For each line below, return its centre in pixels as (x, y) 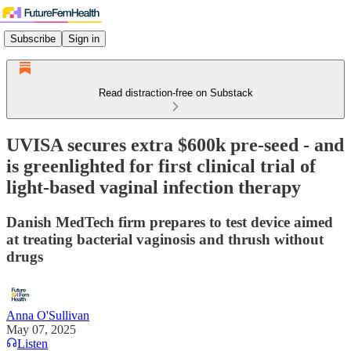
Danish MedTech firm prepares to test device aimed (170, 222)
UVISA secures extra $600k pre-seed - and (175, 145)
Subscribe (33, 38)
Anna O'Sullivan (48, 315)
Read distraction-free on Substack (175, 93)
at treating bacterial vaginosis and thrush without (165, 239)
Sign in (84, 38)
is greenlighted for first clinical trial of (161, 166)
